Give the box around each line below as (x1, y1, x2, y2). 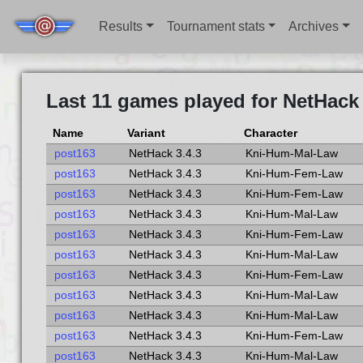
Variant (126, 127, 165, 139)
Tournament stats (166, 19, 265, 33)
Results (99, 19, 143, 33)
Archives (288, 19, 340, 33)
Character (243, 127, 297, 139)
